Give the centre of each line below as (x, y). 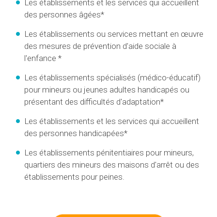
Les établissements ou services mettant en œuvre (114, 34)
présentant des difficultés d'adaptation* (94, 101)
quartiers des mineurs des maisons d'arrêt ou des (112, 164)
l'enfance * (43, 58)
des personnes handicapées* (76, 133)
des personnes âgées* (64, 14)
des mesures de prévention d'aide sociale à (100, 46)
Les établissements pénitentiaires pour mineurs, (109, 152)
